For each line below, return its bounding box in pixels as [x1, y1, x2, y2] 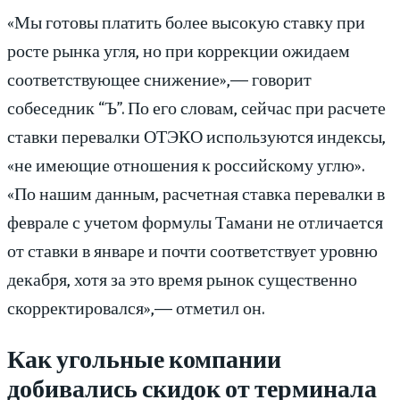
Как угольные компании [7, 341, 281, 373]
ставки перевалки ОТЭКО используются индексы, [7, 124, 386, 147]
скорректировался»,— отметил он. [7, 296, 264, 319]
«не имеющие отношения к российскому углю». [7, 153, 364, 176]
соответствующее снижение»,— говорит [7, 67, 312, 90]
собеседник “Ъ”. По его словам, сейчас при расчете [7, 96, 386, 119]
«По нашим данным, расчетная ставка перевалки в [7, 181, 385, 204]
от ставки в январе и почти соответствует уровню [7, 238, 378, 262]
